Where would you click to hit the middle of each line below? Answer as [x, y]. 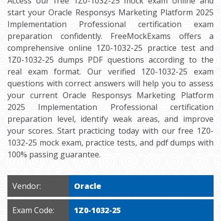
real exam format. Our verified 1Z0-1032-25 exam [110, 72]
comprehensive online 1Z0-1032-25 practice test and [110, 48]
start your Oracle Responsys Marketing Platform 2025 [110, 12]
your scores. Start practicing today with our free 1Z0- [110, 131]
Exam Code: [33, 210]
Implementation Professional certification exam [110, 24]
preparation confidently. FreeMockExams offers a [110, 36]
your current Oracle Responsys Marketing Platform [110, 95]
